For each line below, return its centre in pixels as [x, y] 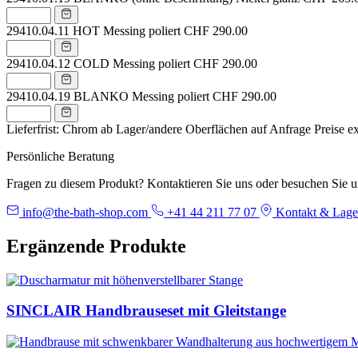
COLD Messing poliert [132, 63]
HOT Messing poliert [127, 30]
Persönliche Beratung [60, 156]
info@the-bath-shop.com [85, 212]
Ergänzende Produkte [96, 246]
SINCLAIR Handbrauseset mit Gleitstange [146, 311]
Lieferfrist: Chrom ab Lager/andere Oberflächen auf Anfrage [159, 129]
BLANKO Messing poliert [141, 96]
